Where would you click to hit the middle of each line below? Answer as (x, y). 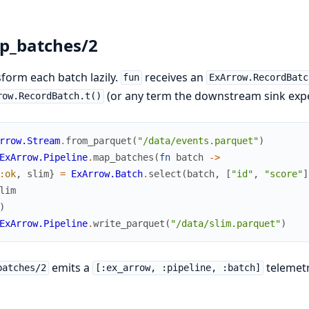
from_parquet (98, 140)
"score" (283, 173)
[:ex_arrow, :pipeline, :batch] (178, 268)
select (165, 173)
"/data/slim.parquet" (225, 223)
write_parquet (129, 223)
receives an (175, 77)
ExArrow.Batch (107, 173)
